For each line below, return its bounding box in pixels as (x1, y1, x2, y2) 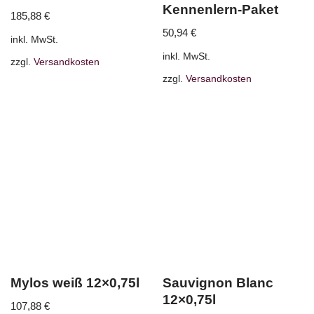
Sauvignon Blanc (163, 275, 274, 290)
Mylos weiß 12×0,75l (11, 275, 139, 290)
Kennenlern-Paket (163, 1, 279, 17)
